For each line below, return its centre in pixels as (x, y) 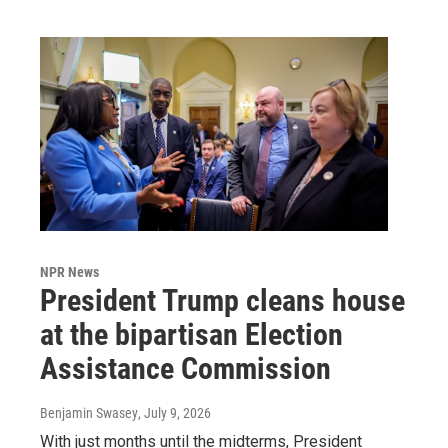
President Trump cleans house (222, 300)
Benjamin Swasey (89, 412)
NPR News (69, 271)
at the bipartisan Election (191, 334)
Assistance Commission (185, 368)
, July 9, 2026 (174, 412)
